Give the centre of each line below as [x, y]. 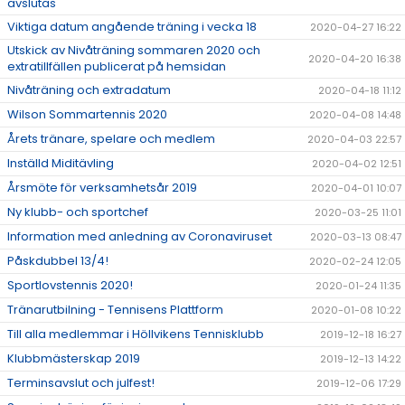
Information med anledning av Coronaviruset [140, 237]
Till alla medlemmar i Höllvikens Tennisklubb [136, 334]
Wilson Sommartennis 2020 [87, 115]
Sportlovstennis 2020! [70, 286]
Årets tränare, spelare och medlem [111, 139]
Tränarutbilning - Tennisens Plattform [115, 310]
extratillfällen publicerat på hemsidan [117, 67]
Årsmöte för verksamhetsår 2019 [102, 188]
